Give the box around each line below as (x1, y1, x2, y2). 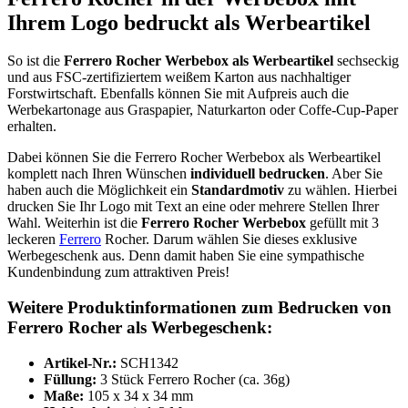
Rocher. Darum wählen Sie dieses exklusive (101, 231, 357, 248)
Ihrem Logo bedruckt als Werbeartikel (7, 10, 371, 35)
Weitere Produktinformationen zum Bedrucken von (7, 298, 392, 318)
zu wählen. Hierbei (284, 182, 397, 199)
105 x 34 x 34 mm (84, 387, 193, 403)
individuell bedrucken (187, 166, 325, 182)
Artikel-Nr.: (44, 354, 117, 371)
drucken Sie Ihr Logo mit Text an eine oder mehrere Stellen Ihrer (7, 199, 379, 215)
